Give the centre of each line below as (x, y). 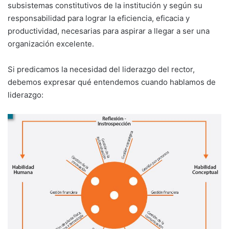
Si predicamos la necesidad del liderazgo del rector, (101, 69)
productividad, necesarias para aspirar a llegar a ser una (109, 31)
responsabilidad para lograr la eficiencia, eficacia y (99, 18)
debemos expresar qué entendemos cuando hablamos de (112, 82)
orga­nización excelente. (51, 43)
